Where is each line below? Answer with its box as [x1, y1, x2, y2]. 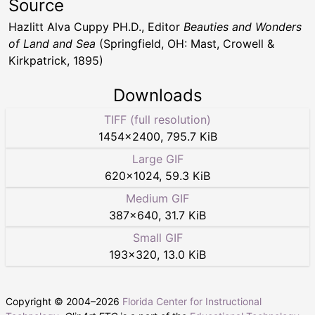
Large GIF [131, 152, 184, 167]
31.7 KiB [165, 208, 206, 223]
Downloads [112, 85, 202, 106]
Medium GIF [126, 191, 189, 206]
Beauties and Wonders [184, 20, 302, 34]
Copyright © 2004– [6, 295, 96, 308]
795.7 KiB [166, 129, 217, 144]
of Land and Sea [8, 37, 96, 51]
